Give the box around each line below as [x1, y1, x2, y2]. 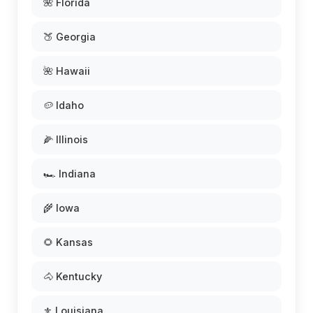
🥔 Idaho [43, 99, 84, 111]
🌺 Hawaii [43, 64, 90, 77]
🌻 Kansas [43, 235, 93, 248]
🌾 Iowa [43, 201, 80, 214]
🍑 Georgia [43, 30, 96, 43]
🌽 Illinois [43, 133, 88, 145]
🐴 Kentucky [43, 270, 102, 282]
